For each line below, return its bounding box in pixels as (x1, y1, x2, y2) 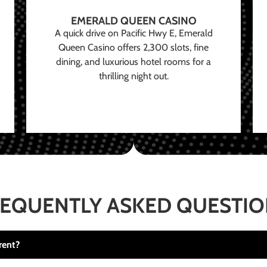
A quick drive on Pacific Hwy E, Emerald (54, 27, 213, 39)
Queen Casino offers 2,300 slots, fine (58, 42, 209, 54)
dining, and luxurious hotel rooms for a (56, 56, 211, 68)
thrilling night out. (98, 70, 169, 82)
